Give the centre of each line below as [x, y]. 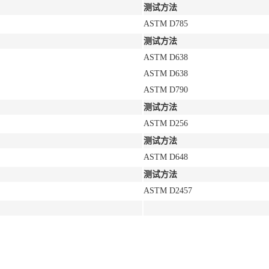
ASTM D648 [166, 157]
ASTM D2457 [168, 191]
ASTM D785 [166, 24]
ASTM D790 [166, 90]
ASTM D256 [166, 123]
